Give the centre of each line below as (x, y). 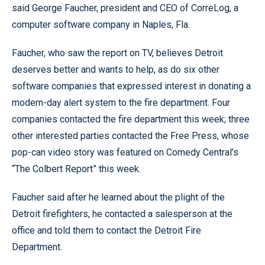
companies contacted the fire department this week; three (131, 119)
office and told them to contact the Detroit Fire (106, 230)
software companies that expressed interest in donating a (131, 86)
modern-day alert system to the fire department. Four (121, 103)
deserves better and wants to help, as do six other (116, 70)
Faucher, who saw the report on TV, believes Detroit (117, 53)
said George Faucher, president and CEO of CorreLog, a (125, 8)
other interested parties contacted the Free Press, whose (130, 136)
